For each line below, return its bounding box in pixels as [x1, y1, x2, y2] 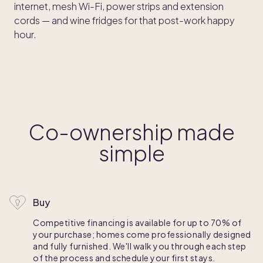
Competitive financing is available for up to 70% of [33, 217, 242, 228]
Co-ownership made [28, 119, 235, 146]
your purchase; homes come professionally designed [33, 229, 251, 240]
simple [98, 140, 165, 167]
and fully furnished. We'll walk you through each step [33, 241, 247, 252]
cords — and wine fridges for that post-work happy [14, 14, 235, 27]
